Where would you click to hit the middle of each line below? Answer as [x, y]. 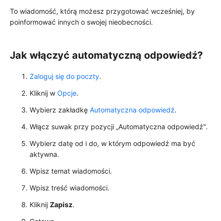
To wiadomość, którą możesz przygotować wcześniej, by [102, 11]
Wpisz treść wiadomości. [72, 188]
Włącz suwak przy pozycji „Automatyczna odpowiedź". [119, 127]
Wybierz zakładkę [59, 110]
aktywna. [44, 154]
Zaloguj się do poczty [64, 76]
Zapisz [61, 204]
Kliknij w [43, 93]
